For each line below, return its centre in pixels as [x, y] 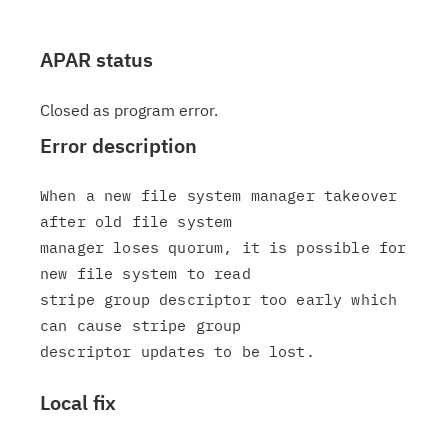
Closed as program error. [129, 110]
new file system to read [145, 273]
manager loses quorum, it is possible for [223, 247]
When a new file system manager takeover [219, 195]
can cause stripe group [141, 325]
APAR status [96, 59]
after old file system [136, 221]
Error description [118, 145]
